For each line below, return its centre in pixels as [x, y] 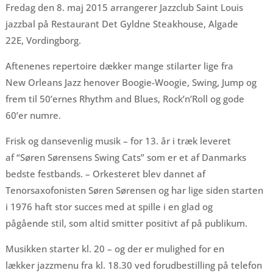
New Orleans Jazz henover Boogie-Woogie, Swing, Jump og [131, 82]
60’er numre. [33, 115]
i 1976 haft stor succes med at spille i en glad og [109, 207]
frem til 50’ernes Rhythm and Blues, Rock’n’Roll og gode [125, 99]
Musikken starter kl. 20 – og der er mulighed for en [115, 249]
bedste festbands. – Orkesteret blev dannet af [105, 174]
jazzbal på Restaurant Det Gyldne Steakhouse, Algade [122, 24]
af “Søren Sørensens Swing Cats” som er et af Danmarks [126, 157]
